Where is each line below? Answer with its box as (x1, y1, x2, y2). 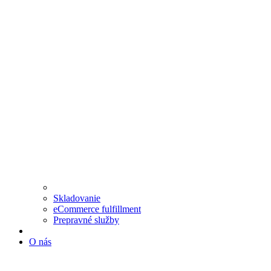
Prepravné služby (53, 215, 119, 226)
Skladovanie (53, 193, 100, 204)
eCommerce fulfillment (53, 204, 141, 215)
